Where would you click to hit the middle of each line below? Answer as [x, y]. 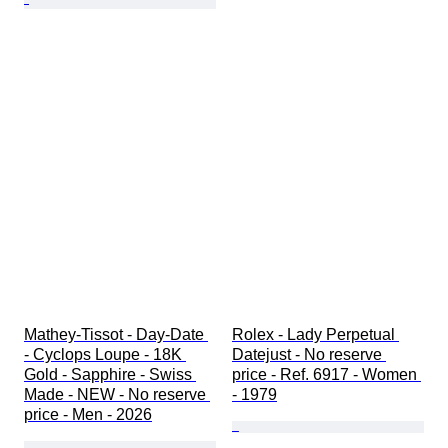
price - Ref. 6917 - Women [326, 374]
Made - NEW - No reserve [117, 394]
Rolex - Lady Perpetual [315, 334]
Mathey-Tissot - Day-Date [116, 334]
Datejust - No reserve [309, 354]
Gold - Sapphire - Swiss [110, 374]
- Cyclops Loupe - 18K [105, 354]
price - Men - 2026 [88, 414]
